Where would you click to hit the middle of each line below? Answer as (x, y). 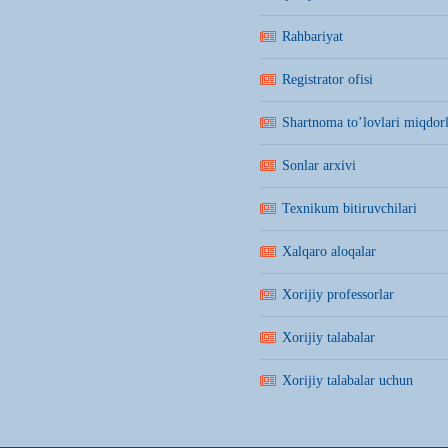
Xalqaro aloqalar (329, 251)
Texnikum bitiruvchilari (349, 208)
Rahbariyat (312, 36)
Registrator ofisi (327, 79)
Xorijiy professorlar (338, 294)
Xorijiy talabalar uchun (347, 380)
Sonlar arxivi (319, 165)
